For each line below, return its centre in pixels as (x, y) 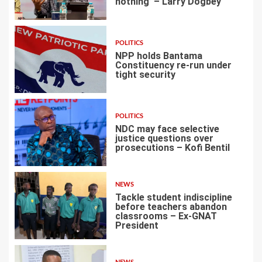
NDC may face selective (167, 129)
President (137, 225)
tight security (145, 74)
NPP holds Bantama (158, 56)
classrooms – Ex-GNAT (166, 216)
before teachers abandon (171, 206)
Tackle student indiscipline (173, 197)
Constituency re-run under (173, 65)
